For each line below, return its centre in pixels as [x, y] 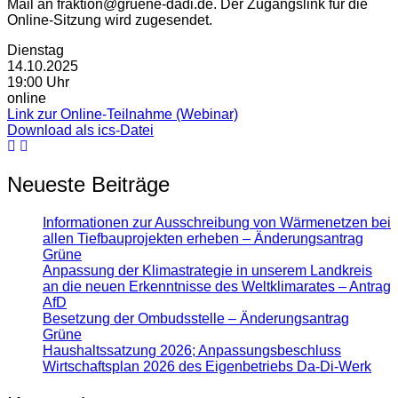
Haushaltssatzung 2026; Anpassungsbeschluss [192, 350]
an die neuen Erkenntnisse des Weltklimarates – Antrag [217, 286]
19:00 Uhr [38, 82]
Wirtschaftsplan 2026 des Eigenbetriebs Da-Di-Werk [207, 366]
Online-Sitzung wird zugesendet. [110, 20]
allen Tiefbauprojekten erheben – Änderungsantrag [203, 238]
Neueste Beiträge [88, 184]
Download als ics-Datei [80, 130]
